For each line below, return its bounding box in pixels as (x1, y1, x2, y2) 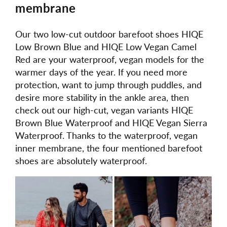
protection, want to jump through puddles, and (15, 79, 202, 91)
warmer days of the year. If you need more (15, 66, 187, 78)
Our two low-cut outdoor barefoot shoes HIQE (15, 28, 203, 40)
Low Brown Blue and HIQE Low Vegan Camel (15, 41, 197, 53)
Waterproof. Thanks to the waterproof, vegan (15, 130, 198, 141)
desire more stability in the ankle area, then (15, 92, 189, 103)
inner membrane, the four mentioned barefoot (15, 142, 202, 154)
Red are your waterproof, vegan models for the (15, 54, 204, 65)
